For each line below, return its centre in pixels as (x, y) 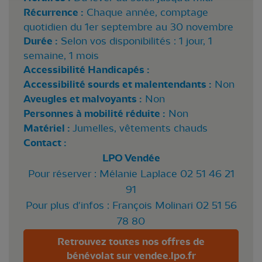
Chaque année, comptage (147, 13)
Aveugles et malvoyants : (83, 99)
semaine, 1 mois (61, 56)
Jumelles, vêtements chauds (140, 128)
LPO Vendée (131, 158)
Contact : (45, 143)
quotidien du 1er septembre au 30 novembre (128, 27)
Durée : (41, 42)
